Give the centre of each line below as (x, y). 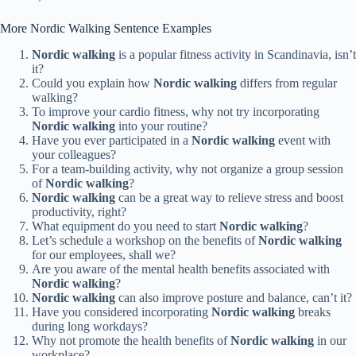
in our (330, 341)
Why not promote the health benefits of (131, 341)
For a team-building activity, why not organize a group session (188, 169)
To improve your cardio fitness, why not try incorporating (176, 112)
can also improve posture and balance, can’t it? (234, 298)
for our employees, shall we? (104, 255)
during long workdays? (90, 327)
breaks (313, 312)
